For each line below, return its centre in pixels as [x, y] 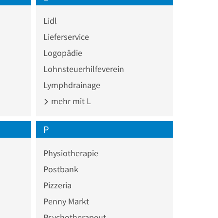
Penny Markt [66, 201]
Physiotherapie [71, 153]
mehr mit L [70, 101]
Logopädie [63, 53]
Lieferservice [66, 36]
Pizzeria [57, 185]
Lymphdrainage [72, 85]
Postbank [61, 169]
